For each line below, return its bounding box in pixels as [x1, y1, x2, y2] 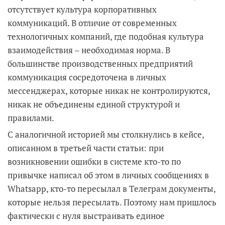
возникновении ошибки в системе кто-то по [8, 156, 181, 167]
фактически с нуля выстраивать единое [8, 210, 165, 221]
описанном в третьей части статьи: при [8, 142, 164, 154]
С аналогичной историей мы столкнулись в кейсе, [8, 129, 204, 140]
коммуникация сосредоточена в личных [8, 71, 166, 83]
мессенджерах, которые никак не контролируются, [8, 84, 210, 96]
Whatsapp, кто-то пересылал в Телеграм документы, [8, 183, 215, 194]
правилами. [8, 111, 54, 124]
